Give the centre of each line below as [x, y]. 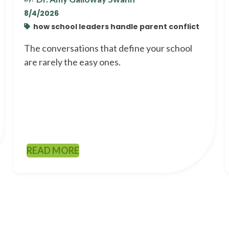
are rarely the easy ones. [73, 62]
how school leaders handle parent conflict [117, 26]
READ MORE [53, 150]
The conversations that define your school [108, 48]
